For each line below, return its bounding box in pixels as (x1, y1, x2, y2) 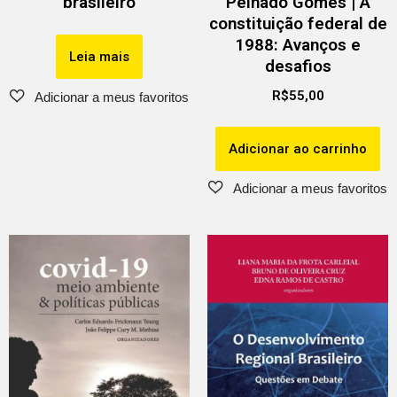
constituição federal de (208, 13, 387, 34)
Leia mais (69, 49, 129, 66)
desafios (264, 56, 331, 76)
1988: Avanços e (235, 35, 361, 55)
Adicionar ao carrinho (229, 140, 367, 157)
